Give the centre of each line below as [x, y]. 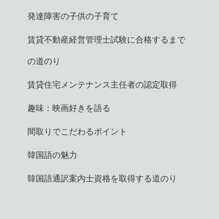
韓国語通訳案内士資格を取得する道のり [102, 179]
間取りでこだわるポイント [77, 132]
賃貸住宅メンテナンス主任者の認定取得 [102, 85]
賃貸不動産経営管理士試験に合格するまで [106, 40]
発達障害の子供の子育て [73, 16]
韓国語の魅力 [52, 155]
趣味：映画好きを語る [69, 108]
